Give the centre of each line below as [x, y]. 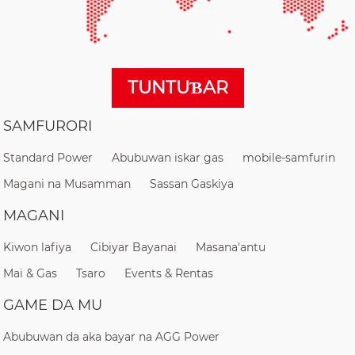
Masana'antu [231, 247]
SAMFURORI [48, 126]
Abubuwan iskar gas [168, 157]
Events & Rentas [169, 273]
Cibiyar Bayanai [134, 247]
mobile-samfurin [289, 157]
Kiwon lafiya [38, 247]
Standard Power [48, 157]
